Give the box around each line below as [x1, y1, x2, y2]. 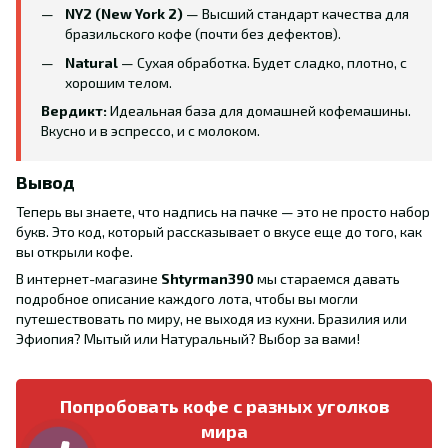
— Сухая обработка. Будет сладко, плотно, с [118, 53, 407, 71]
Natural [65, 53, 118, 71]
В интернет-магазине [16, 269, 161, 287]
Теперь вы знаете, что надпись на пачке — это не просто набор [16, 202, 430, 220]
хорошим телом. [65, 73, 172, 91]
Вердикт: [41, 102, 107, 120]
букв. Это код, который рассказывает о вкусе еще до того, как [16, 222, 422, 240]
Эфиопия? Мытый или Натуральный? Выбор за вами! [16, 329, 360, 347]
